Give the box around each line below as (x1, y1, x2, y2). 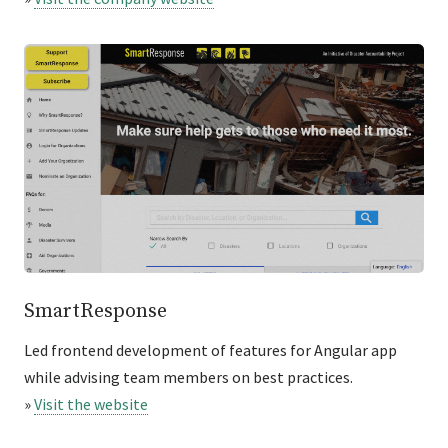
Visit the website (34, 393, 148, 414)
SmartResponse (24, 298, 167, 324)
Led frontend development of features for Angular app (24, 339, 397, 360)
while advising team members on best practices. (24, 366, 353, 387)
